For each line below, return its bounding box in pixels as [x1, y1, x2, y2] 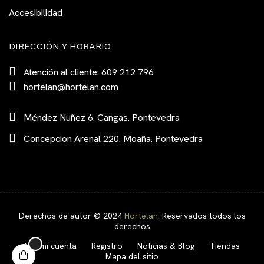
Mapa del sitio [105, 251, 159, 262]
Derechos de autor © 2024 [18, 210, 124, 222]
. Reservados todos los [157, 210, 246, 222]
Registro [91, 240, 123, 252]
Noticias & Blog [137, 240, 194, 252]
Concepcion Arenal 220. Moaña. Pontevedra [24, 132, 203, 145]
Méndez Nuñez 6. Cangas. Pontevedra [24, 111, 180, 124]
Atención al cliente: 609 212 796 [24, 65, 154, 78]
